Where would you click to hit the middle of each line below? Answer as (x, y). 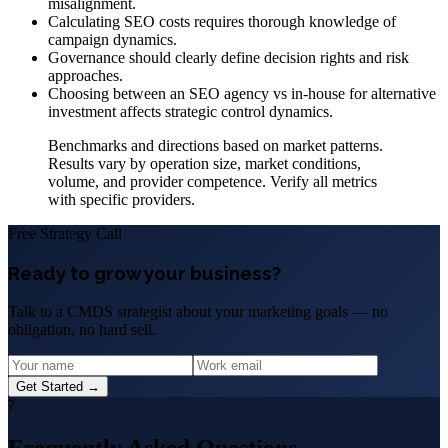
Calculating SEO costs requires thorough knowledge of (222, 22)
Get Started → (58, 386)
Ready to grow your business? (144, 273)
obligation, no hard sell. (82, 329)
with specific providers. (121, 200)
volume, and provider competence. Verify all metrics (212, 182)
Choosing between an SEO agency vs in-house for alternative (242, 94)
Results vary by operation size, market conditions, (204, 164)
